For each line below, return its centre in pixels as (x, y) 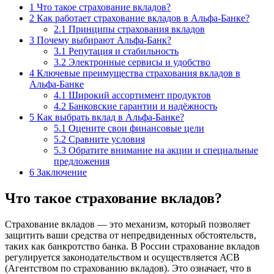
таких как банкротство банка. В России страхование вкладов (132, 246)
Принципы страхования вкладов (135, 29)
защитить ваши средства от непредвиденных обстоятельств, (131, 235)
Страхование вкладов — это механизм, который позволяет (128, 224)
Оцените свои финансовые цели (135, 128)
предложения (82, 161)
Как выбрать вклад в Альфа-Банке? (109, 117)
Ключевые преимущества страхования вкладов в (137, 73)
